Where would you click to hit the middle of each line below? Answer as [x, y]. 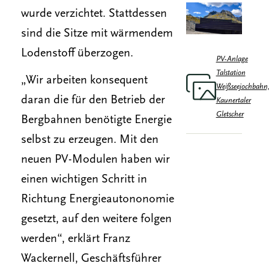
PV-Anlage [232, 59]
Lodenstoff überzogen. [77, 53]
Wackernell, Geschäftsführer [91, 259]
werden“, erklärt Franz [76, 239]
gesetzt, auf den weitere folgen [96, 219]
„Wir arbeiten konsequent [84, 80]
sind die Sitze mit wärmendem [97, 34]
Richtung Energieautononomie [98, 199]
